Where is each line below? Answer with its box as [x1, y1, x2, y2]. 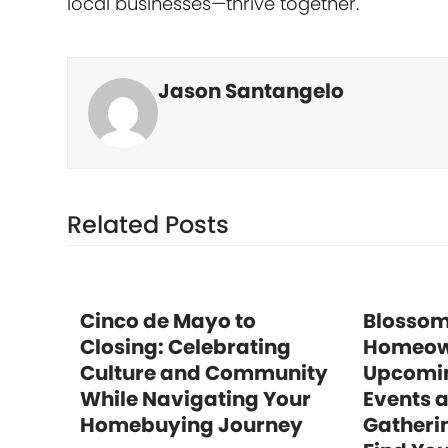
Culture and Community [79, 359, 328, 387]
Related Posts [67, 208, 230, 241]
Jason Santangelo [158, 77, 345, 105]
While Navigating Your [79, 385, 311, 413]
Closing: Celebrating [79, 333, 291, 361]
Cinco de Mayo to [79, 307, 256, 335]
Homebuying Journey [79, 411, 303, 439]
